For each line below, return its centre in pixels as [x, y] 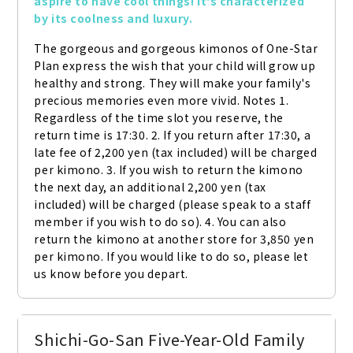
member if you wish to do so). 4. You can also [160, 222]
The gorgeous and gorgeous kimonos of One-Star [176, 48]
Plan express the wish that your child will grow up [175, 66]
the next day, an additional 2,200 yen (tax [150, 187]
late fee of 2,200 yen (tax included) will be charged [176, 152]
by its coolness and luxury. [113, 19]
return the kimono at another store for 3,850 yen [174, 239]
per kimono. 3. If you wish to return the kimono [169, 170]
